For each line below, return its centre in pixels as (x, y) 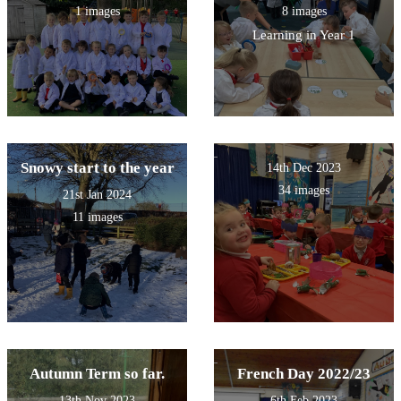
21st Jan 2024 (97, 194)
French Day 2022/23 (304, 373)
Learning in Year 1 (304, 34)
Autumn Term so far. (97, 373)
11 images (97, 217)
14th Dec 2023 (304, 167)
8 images (304, 11)
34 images (304, 190)
